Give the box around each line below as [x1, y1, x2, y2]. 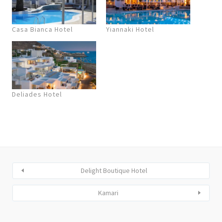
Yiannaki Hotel [106, 24, 154, 34]
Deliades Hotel [12, 89, 62, 99]
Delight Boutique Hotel [81, 166, 147, 175]
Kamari [98, 188, 118, 197]
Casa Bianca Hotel [12, 24, 73, 34]
